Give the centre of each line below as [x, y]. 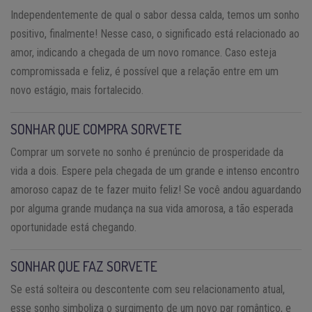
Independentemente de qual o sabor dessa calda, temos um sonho [155, 15]
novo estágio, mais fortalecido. [77, 90]
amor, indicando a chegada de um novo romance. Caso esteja [143, 52]
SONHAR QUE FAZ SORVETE [84, 266]
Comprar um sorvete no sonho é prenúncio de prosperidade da [147, 152]
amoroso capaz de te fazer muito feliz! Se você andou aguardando [156, 189]
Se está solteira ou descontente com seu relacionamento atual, [148, 289]
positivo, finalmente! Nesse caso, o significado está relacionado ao [155, 33]
